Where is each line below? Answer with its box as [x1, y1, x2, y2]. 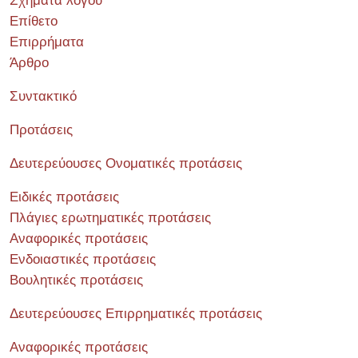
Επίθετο [10, 14, 58, 29]
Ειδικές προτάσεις [10, 189, 119, 205]
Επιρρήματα [10, 34, 84, 50]
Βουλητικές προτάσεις [10, 272, 143, 288]
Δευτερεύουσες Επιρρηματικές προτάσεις [10, 306, 262, 321]
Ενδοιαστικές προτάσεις [10, 252, 156, 267]
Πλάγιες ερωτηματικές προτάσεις [10, 210, 211, 225]
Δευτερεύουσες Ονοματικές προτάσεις [10, 156, 242, 171]
